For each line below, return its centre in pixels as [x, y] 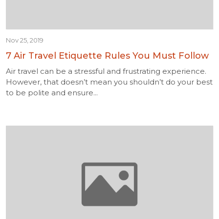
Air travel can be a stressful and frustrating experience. [106, 71]
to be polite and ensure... [52, 93]
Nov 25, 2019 [25, 40]
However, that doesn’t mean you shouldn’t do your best [109, 82]
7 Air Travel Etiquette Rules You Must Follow [107, 56]
